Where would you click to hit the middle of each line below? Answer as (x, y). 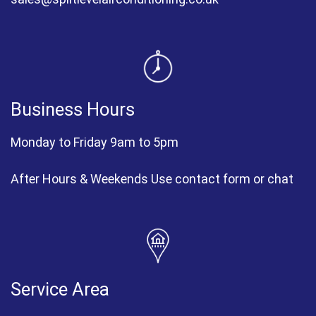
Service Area (60, 290)
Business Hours (73, 110)
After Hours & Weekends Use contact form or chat (152, 178)
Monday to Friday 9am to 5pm (95, 142)
